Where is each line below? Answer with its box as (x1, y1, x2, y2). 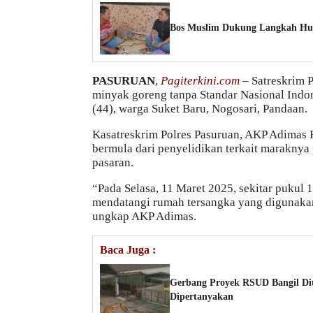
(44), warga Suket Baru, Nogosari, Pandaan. (92, 101, 307, 115)
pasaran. (92, 155, 133, 169)
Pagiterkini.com (161, 73, 240, 87)
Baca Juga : (100, 243, 156, 256)
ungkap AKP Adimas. (92, 209, 196, 223)
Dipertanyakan (170, 291, 233, 303)
